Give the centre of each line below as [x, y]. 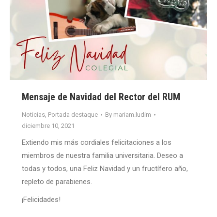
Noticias [33, 115]
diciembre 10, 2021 [48, 126]
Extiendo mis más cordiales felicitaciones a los [97, 143]
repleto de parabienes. [57, 182]
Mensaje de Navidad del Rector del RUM [101, 97]
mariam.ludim [132, 115]
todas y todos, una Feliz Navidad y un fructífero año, [105, 169]
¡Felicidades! [41, 200]
